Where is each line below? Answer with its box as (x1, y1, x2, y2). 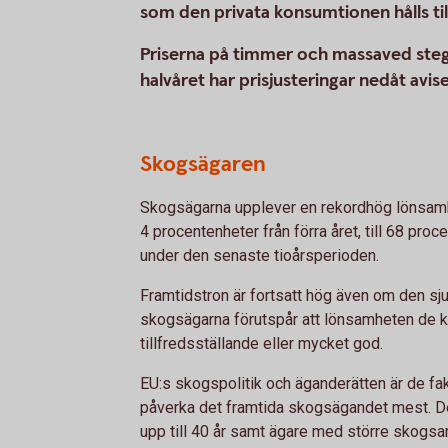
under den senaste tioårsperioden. (140, 246, 379, 265)
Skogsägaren (140, 150, 266, 179)
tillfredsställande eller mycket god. (140, 334, 383, 353)
